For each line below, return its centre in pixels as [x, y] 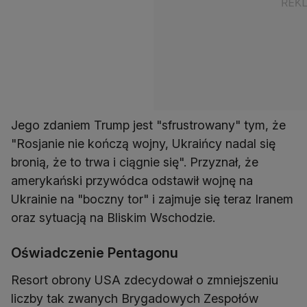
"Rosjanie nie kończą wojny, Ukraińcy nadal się [143, 143]
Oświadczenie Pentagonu [95, 253]
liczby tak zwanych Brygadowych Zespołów [135, 298]
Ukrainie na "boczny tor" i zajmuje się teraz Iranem [152, 199]
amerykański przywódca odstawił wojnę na [132, 180]
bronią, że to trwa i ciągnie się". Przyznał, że [135, 162]
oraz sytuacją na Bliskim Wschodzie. [113, 217]
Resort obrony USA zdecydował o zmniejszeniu [145, 280]
